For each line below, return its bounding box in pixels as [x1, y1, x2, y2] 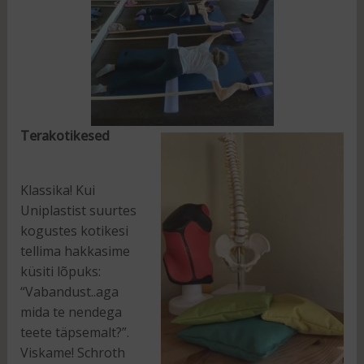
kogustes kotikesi [19, 221, 128, 240]
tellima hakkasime [19, 241, 130, 260]
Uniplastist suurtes [19, 201, 136, 219]
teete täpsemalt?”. [19, 323, 129, 341]
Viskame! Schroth [19, 343, 125, 362]
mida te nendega [19, 302, 122, 321]
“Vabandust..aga [19, 282, 119, 301]
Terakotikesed [19, 127, 110, 145]
